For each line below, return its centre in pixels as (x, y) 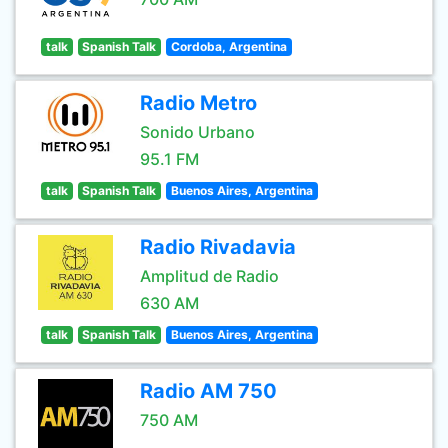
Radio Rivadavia (218, 247)
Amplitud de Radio (209, 276)
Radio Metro (198, 103)
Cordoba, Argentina (228, 46)
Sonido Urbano (197, 132)
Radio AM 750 (208, 391)
